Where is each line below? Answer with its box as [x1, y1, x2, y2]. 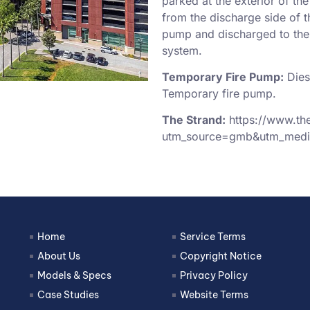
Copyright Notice [180, 249, 262, 262]
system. [161, 43, 202, 57]
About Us [37, 249, 81, 262]
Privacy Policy [180, 268, 248, 282]
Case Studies [37, 288, 100, 301]
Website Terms [180, 288, 249, 301]
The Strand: [161, 113, 226, 127]
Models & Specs [37, 268, 112, 282]
